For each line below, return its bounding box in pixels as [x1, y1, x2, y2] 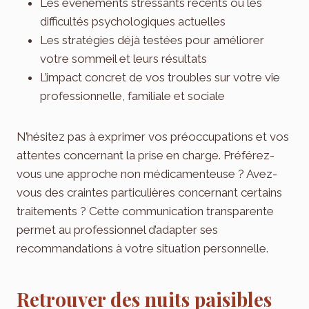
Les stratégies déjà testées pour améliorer [40, 32, 264, 47]
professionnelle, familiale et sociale [40, 88, 225, 103]
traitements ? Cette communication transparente [17, 203, 274, 218]
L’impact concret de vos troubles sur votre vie [40, 70, 280, 84]
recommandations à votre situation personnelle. [17, 241, 268, 255]
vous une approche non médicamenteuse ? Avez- [17, 166, 277, 181]
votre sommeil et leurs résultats [40, 51, 207, 66]
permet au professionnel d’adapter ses [17, 222, 218, 237]
